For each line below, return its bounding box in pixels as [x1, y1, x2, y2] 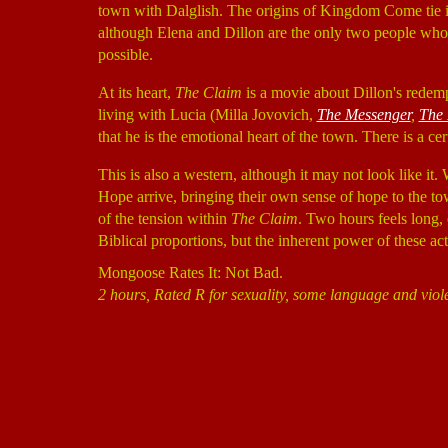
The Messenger [316, 106, 411, 123]
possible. [97, 46, 153, 63]
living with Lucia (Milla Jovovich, [97, 106, 317, 123]
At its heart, [97, 84, 175, 101]
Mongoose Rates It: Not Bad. [97, 264, 283, 281]
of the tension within [97, 210, 231, 227]
